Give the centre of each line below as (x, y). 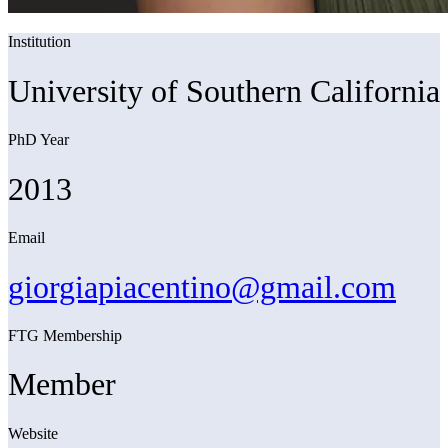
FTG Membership (65, 335)
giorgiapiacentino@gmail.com (202, 286)
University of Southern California (224, 90)
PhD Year (38, 140)
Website (33, 433)
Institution (39, 42)
